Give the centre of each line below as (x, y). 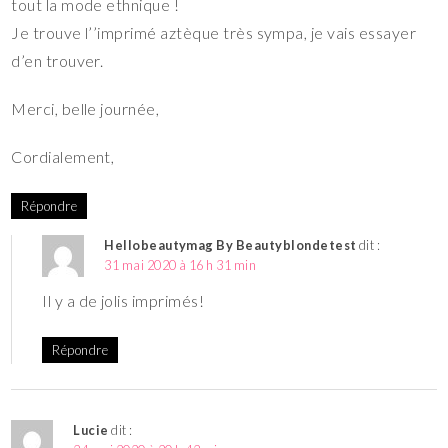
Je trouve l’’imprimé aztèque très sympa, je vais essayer (214, 32)
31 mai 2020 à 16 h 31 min (180, 264)
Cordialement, (63, 156)
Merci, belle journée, (85, 108)
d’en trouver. (57, 60)
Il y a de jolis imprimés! (123, 300)
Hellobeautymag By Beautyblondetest (230, 244)
